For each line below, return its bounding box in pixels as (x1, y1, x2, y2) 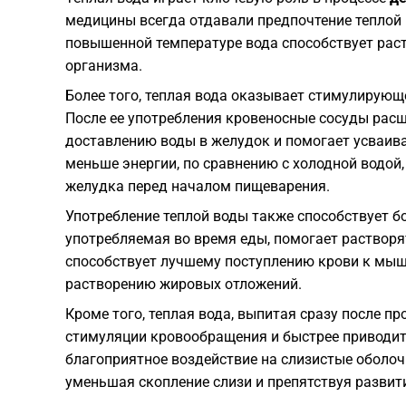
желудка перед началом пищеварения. (65, 178, 330, 196)
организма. (65, 57, 142, 75)
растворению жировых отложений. (65, 275, 302, 294)
